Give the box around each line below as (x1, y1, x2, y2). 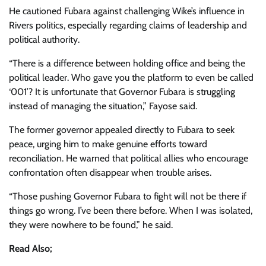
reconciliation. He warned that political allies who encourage (9, 153, 248, 164)
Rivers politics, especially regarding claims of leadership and (9, 20, 247, 31)
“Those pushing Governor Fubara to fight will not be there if (9, 191, 246, 202)
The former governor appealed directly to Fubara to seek (9, 124, 235, 135)
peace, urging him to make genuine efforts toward (9, 138, 207, 150)
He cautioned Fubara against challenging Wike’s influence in (9, 5, 245, 17)
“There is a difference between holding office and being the (9, 58, 245, 69)
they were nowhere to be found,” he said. (9, 219, 173, 230)
